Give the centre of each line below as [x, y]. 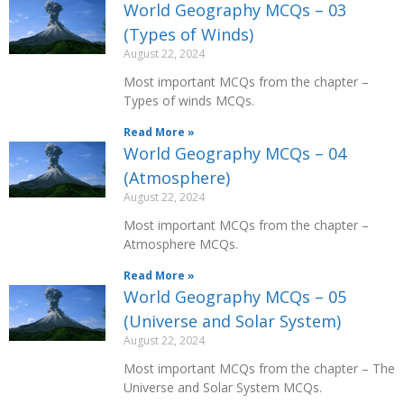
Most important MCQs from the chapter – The [259, 368]
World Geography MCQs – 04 [235, 153]
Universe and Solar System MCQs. [223, 387]
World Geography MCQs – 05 [235, 297]
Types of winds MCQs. [189, 101]
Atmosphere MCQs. [181, 244]
